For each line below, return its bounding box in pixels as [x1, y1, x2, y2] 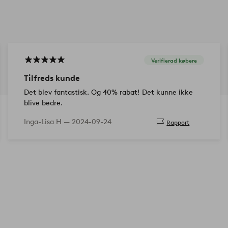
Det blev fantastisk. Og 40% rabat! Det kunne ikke [23, 88, 193, 97]
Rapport [166, 118, 190, 126]
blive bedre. [23, 99, 63, 108]
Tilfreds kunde [23, 73, 80, 83]
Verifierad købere [151, 56, 197, 64]
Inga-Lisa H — [23, 118, 72, 127]
